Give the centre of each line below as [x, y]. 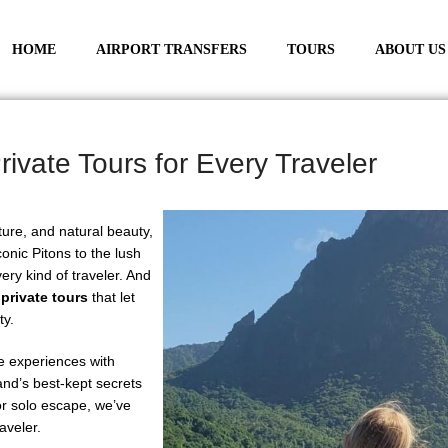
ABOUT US [410, 49]
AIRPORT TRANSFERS [171, 49]
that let [111, 297]
